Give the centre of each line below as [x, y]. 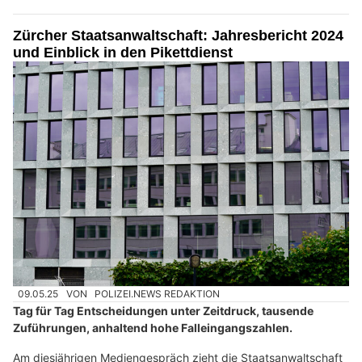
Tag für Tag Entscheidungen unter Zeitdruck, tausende [163, 310]
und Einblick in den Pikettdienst [123, 53]
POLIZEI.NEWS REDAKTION [158, 293]
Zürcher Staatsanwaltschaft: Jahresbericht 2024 [178, 36]
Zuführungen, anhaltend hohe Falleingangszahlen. [153, 327]
